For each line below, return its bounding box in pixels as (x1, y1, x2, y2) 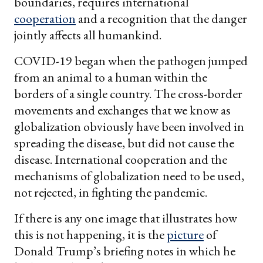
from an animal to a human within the (14, 68, 207, 86)
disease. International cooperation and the (14, 150, 227, 168)
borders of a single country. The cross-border (14, 85, 242, 102)
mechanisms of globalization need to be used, (14, 167, 244, 184)
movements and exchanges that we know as (14, 101, 231, 119)
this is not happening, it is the (14, 225, 167, 243)
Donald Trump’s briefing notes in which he (14, 242, 235, 259)
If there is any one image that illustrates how (14, 209, 237, 227)
